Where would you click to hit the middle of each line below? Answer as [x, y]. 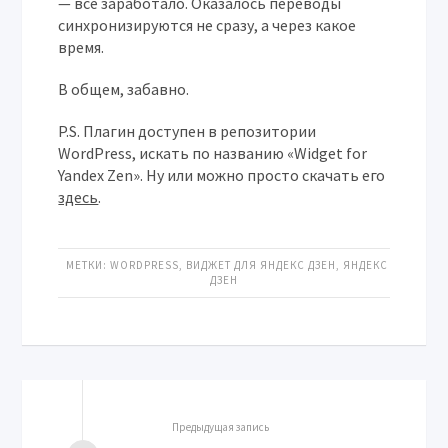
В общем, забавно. [124, 89]
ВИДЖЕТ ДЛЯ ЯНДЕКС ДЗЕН [261, 265]
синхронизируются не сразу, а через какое [207, 25]
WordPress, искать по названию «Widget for [213, 153]
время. [81, 47]
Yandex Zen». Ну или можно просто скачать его [222, 175]
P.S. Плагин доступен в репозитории [187, 131]
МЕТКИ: [85, 265]
